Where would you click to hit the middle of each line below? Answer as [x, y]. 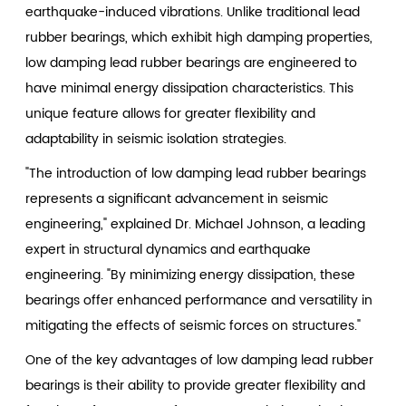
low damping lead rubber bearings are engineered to [192, 63]
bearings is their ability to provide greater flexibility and [196, 385]
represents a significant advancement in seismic [177, 198]
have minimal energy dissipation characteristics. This [190, 88]
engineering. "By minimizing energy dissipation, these [191, 275]
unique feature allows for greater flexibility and [171, 113]
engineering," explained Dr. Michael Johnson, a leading [196, 224]
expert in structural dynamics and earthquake [169, 249]
